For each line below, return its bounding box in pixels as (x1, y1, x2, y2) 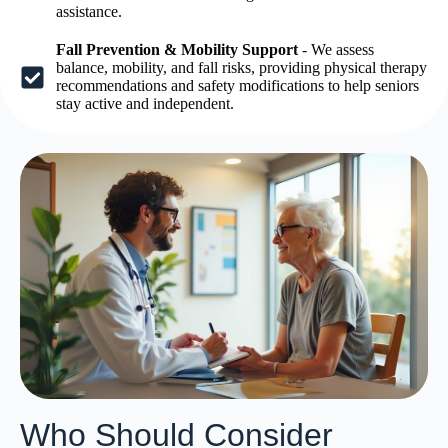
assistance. (56, 3, 123, 20)
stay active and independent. (56, 95, 235, 112)
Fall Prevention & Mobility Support (56, 41, 299, 58)
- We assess (298, 41, 375, 58)
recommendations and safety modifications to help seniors (56, 77, 420, 94)
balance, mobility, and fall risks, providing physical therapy (56, 59, 428, 76)
